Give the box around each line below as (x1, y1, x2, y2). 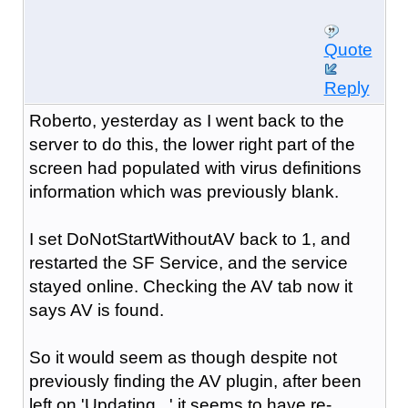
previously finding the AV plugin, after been (28, 371, 362, 391)
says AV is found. (28, 300, 164, 320)
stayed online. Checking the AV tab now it (28, 276, 352, 296)
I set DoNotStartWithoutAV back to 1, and (28, 229, 351, 249)
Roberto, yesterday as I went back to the (28, 110, 344, 130)
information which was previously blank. (28, 181, 339, 201)
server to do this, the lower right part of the (28, 134, 355, 154)
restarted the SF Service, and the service (28, 252, 348, 272)
